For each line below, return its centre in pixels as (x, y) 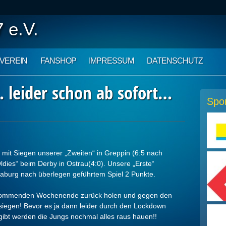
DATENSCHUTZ (175, 61)
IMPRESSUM (111, 61)
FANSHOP (58, 61)
